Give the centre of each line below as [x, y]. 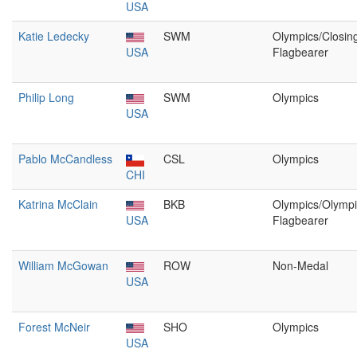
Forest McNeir [54, 327]
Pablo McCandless [65, 159]
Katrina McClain [58, 204]
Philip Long [46, 97]
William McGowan [63, 265]
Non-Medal [300, 265]
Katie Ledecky [54, 36]
